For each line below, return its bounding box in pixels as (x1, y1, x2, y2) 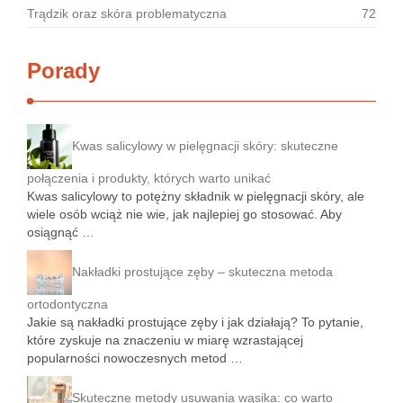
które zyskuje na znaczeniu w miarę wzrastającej (27, 333, 303, 347)
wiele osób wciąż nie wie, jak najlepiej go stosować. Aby (27, 207, 342, 221)
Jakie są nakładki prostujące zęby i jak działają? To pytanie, (27, 315, 363, 329)
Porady (27, 58, 100, 83)
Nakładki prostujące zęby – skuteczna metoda (72, 264, 333, 279)
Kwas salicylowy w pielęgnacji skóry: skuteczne (72, 138, 338, 153)
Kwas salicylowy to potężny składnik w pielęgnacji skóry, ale (27, 189, 364, 203)
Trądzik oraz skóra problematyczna (27, 6, 227, 21)
